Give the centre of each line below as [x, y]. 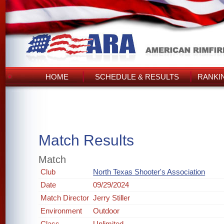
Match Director [65, 198]
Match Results [86, 140]
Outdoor [106, 211]
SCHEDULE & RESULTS [137, 77]
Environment [61, 211]
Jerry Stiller [112, 198]
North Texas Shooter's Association [149, 172]
